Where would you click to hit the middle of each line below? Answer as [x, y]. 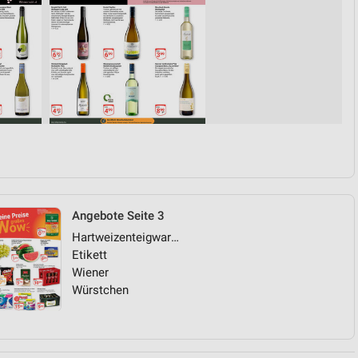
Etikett [89, 255]
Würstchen [100, 290]
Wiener [90, 272]
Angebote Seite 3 [118, 216]
